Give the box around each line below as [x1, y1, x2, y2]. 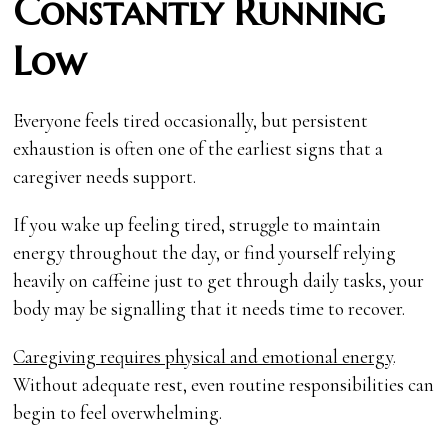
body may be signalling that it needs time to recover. [13, 296, 406, 320]
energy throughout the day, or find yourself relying [13, 240, 397, 264]
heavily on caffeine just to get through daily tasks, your [13, 268, 425, 292]
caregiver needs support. [13, 164, 197, 188]
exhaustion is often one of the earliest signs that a [13, 136, 384, 160]
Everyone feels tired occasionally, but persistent [13, 108, 369, 132]
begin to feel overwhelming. [13, 400, 223, 424]
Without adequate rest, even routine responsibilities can [13, 372, 435, 396]
